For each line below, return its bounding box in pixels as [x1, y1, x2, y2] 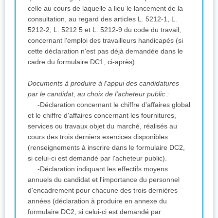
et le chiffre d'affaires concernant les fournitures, [28, 111, 176, 119]
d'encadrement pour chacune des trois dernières [28, 186, 178, 194]
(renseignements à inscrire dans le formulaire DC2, [28, 143, 185, 151]
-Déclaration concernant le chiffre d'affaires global [37, 100, 190, 109]
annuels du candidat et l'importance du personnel [28, 175, 180, 183]
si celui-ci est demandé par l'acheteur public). [28, 154, 169, 162]
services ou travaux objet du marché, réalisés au [28, 122, 177, 130]
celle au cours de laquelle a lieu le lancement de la [28, 4, 183, 12]
